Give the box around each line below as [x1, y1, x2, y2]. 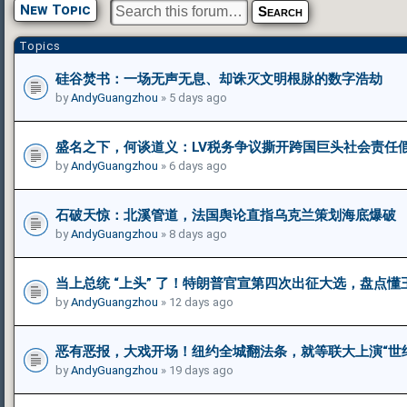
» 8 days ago [158, 226, 227, 241]
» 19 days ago [158, 362, 233, 377]
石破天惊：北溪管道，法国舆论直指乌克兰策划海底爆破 [55, 206, 396, 223]
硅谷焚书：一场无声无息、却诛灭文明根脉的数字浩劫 [55, 70, 382, 87]
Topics [19, 38, 61, 53]
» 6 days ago [158, 158, 227, 173]
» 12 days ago [158, 294, 233, 309]
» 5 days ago [158, 90, 227, 104]
